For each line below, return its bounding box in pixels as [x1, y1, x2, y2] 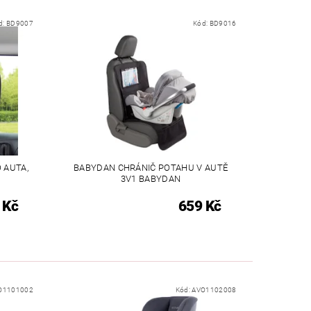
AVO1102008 [192, 286, 237, 294]
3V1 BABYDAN [120, 173, 181, 184]
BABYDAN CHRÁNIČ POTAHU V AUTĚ [73, 162, 228, 173]
